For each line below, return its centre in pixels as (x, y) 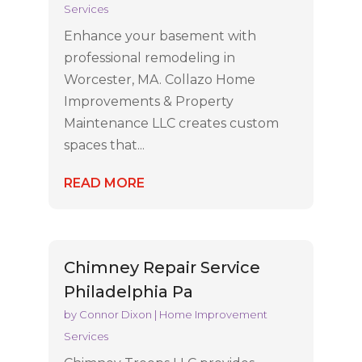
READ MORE (104, 183)
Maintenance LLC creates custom (171, 123)
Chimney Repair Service (162, 267)
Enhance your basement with (160, 36)
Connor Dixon (115, 314)
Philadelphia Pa (128, 291)
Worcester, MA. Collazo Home (159, 79)
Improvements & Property (148, 101)
